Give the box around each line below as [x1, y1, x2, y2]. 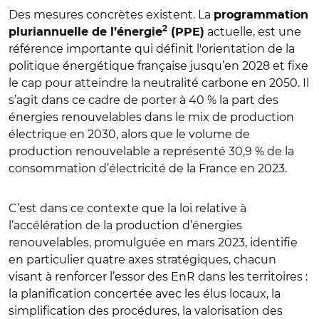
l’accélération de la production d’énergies [9, 218, 242, 232]
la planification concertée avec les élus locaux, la [9, 286, 281, 300]
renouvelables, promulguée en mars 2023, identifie [9, 235, 298, 249]
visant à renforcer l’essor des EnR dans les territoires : [9, 269, 308, 283]
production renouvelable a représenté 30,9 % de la [9, 144, 294, 158]
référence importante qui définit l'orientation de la [9, 41, 295, 56]
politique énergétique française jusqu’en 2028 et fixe [9, 58, 308, 73]
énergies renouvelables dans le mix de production [9, 110, 294, 124]
